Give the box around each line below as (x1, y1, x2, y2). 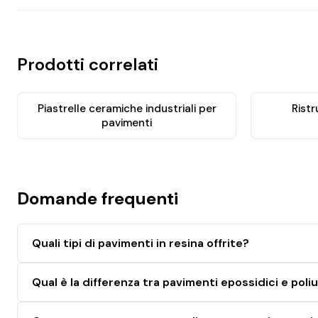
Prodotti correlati (17, 53, 158, 75)
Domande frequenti (17, 187, 178, 209)
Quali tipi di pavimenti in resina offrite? (32, 235, 249, 251)
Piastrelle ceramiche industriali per (37, 101, 216, 116)
